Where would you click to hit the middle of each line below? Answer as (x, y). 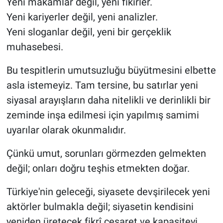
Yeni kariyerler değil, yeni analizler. (82, 17)
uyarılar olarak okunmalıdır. (66, 130)
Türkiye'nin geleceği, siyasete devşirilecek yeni (108, 191)
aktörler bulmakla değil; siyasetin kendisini (100, 206)
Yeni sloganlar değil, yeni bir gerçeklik (89, 32)
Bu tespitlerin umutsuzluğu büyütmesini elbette (111, 70)
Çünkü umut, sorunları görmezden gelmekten (106, 153)
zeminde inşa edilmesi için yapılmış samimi (103, 115)
